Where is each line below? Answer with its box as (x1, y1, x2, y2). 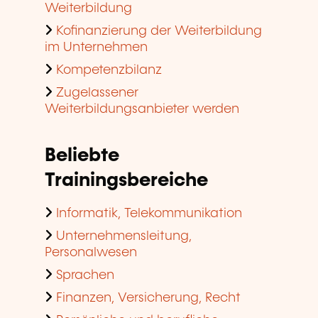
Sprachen (56, 269, 114, 283)
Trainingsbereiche (45, 171, 208, 191)
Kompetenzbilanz (56, 64, 162, 77)
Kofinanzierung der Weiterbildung (56, 25, 262, 38)
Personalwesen (45, 246, 137, 260)
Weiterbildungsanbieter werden (45, 103, 239, 116)
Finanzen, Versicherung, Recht (56, 292, 241, 305)
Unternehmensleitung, (56, 230, 192, 243)
